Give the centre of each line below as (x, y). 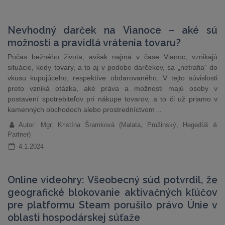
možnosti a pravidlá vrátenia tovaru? (94, 43)
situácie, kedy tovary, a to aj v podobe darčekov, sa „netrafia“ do (113, 67)
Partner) (19, 134)
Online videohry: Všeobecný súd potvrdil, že (113, 180)
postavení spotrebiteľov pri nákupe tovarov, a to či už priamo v (113, 99)
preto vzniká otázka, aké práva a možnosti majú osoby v (113, 88)
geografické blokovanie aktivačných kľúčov (113, 193)
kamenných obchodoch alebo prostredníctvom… (85, 109)
